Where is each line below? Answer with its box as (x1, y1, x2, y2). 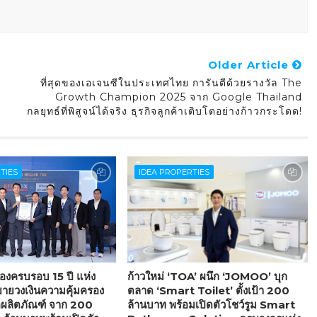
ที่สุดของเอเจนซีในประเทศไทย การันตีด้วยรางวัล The (40, 76, 302, 90)
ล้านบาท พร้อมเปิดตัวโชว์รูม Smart (127, 298, 295, 312)
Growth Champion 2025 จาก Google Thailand (54, 91, 302, 104)
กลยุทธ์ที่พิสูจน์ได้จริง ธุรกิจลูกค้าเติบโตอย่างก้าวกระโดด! (26, 105, 302, 118)
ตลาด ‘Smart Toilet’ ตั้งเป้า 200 (127, 284, 289, 298)
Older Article (207, 58, 292, 72)
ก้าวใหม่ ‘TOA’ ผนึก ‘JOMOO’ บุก (127, 270, 287, 284)
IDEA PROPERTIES (138, 167, 209, 178)
